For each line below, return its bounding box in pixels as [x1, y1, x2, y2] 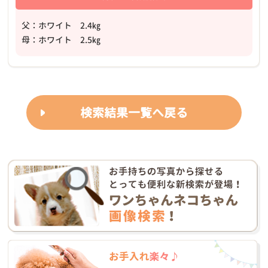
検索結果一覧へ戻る [80, 103, 188, 121]
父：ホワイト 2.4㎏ [22, 19, 101, 31]
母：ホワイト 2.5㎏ [22, 33, 101, 45]
